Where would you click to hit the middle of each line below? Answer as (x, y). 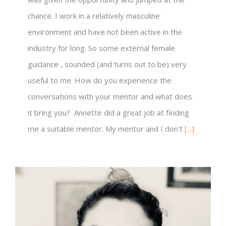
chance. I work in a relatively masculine (94, 15)
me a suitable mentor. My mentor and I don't (106, 128)
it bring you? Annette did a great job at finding (108, 112)
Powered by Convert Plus (113, 7)
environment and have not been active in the (105, 32)
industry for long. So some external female (101, 48)
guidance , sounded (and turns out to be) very (107, 64)
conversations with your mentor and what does (110, 96)
